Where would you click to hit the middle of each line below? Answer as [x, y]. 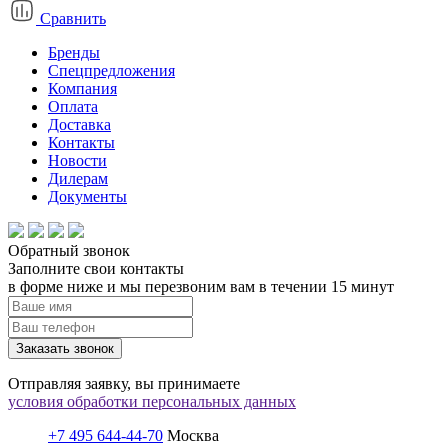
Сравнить [73, 18]
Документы [87, 196]
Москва [193, 435]
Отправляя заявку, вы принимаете [124, 383]
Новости [77, 160]
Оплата [73, 106]
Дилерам [78, 178]
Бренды [74, 52]
